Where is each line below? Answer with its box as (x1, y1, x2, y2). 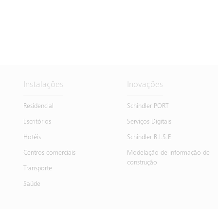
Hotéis (23, 134, 41, 141)
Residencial (23, 103, 54, 110)
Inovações (127, 80, 163, 90)
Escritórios (23, 118, 51, 126)
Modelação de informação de (127, 149, 210, 157)
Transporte (23, 165, 52, 172)
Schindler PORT (127, 103, 169, 110)
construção (127, 159, 158, 166)
